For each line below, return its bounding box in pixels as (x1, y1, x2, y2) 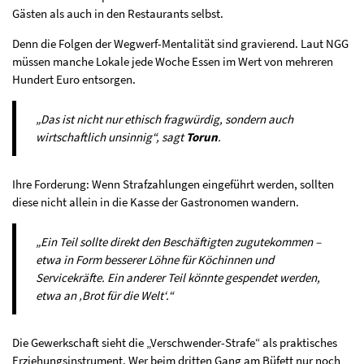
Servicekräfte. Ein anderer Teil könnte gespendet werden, (36, 270, 320, 286)
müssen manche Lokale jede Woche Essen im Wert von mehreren (12, 54, 333, 70)
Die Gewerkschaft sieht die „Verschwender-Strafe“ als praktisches (12, 335, 337, 351)
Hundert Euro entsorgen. (12, 71, 136, 88)
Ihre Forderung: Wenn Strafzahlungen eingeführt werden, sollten (12, 176, 334, 193)
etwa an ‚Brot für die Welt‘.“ (36, 288, 173, 304)
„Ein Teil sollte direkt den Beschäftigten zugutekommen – (36, 234, 321, 250)
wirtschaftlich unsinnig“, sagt (36, 129, 186, 145)
